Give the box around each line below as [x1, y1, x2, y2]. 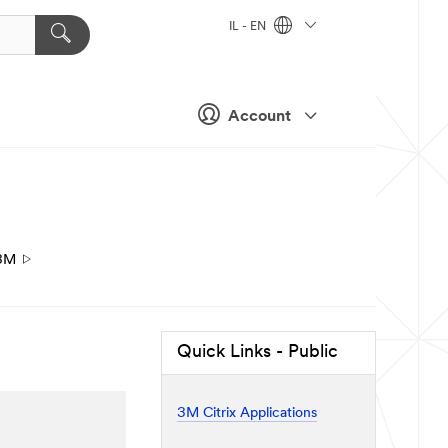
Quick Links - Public [177, 343, 338, 362]
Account [224, 108, 295, 125]
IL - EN [229, 21, 269, 34]
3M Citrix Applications [177, 405, 317, 421]
